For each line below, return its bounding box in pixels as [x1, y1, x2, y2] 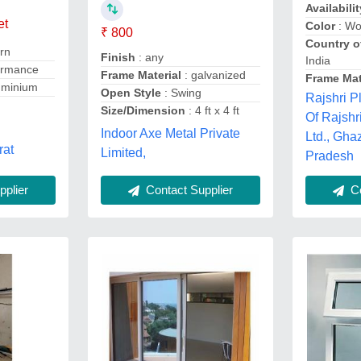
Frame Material [100, 68, 181, 82]
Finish [100, 51, 135, 64]
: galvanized [180, 68, 246, 82]
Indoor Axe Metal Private [100, 127, 240, 141]
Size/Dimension [100, 104, 185, 118]
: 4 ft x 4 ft [185, 104, 239, 118]
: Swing [160, 86, 201, 100]
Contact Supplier [142, 182, 233, 197]
